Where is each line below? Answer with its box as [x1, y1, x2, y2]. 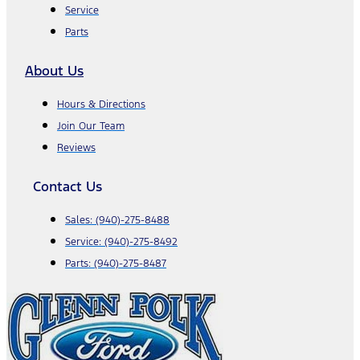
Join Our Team [57, 119, 125, 133]
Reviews [57, 141, 96, 154]
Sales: [65, 213, 96, 227]
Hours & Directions [57, 97, 145, 111]
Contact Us [33, 177, 102, 195]
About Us [25, 61, 84, 80]
